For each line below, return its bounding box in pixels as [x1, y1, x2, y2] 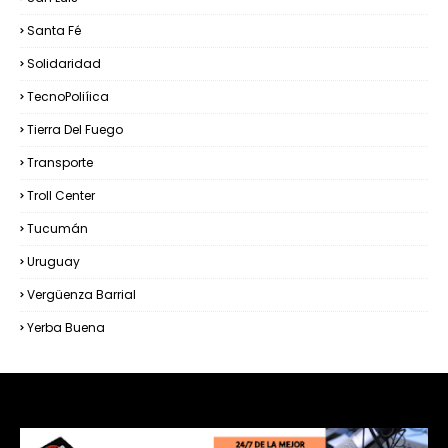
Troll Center [27, 187, 95, 205]
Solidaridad [27, 55, 101, 73]
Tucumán [27, 220, 88, 238]
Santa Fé [27, 22, 81, 40]
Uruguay [27, 253, 80, 271]
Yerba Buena [27, 319, 105, 337]
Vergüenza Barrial [27, 286, 136, 304]
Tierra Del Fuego [27, 121, 123, 139]
